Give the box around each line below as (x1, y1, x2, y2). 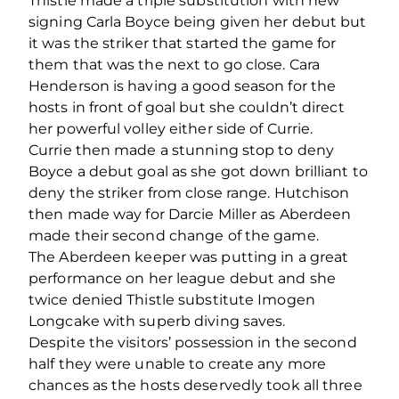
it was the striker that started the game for (28, 34, 337, 52)
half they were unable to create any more (28, 354, 327, 372)
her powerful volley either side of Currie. (28, 119, 313, 137)
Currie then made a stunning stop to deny (28, 141, 335, 159)
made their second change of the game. (28, 226, 319, 244)
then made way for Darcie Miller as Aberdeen (28, 205, 352, 223)
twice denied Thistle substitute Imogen (28, 290, 315, 308)
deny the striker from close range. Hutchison (28, 183, 350, 201)
